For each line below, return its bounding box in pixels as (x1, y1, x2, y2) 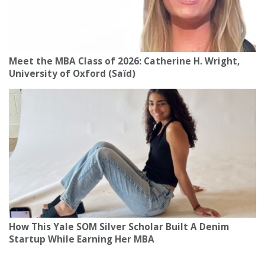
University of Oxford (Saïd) (9, 67, 135, 80)
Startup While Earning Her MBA (9, 233, 154, 246)
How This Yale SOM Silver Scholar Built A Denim (9, 221, 229, 234)
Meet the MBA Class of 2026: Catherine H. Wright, (9, 55, 240, 68)
